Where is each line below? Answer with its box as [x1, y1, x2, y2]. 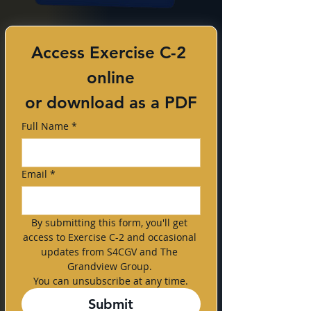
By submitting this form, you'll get [31, 216, 188, 229]
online [87, 67, 135, 87]
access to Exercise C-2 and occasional [22, 230, 196, 244]
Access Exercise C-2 [31, 42, 186, 62]
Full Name [22, 119, 69, 133]
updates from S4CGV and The [41, 245, 178, 258]
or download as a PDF [24, 92, 197, 112]
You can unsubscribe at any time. [33, 274, 189, 287]
